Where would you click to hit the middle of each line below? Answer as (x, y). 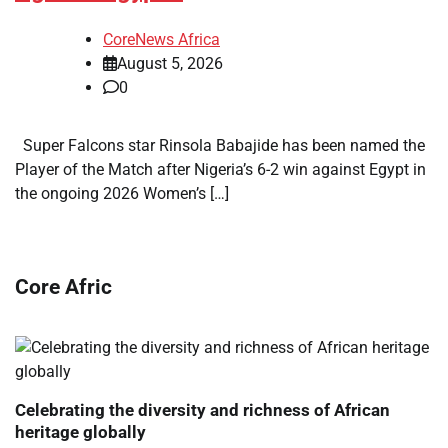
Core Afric (63, 287)
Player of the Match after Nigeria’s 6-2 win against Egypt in (220, 169)
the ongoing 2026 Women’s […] (122, 193)
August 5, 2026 (170, 63)
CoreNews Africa (161, 39)
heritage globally (80, 431)
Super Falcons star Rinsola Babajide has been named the (220, 145)
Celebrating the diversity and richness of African (202, 409)
